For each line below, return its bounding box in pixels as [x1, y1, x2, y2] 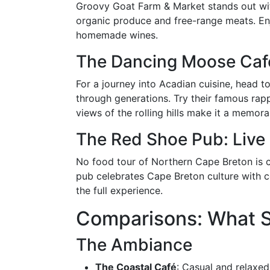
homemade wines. [76, 29, 158, 41]
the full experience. [76, 184, 163, 196]
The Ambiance [76, 234, 192, 255]
